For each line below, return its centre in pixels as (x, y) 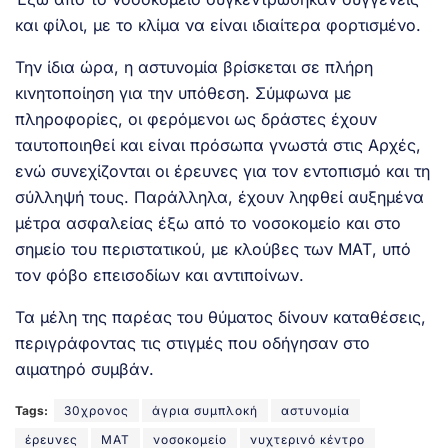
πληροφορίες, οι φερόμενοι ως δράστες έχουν (196, 118)
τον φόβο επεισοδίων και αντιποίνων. (159, 274)
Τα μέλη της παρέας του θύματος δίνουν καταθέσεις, (220, 316)
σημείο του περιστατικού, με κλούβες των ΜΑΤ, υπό (213, 248)
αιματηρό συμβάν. (84, 368)
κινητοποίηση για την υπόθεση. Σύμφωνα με (183, 92)
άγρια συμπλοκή (205, 410)
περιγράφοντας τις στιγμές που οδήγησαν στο (192, 342)
